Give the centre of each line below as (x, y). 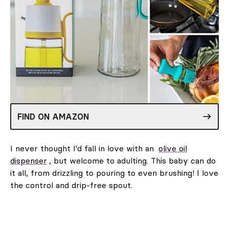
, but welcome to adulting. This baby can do (132, 160)
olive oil (173, 148)
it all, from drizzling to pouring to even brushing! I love (114, 173)
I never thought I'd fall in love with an (83, 148)
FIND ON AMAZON (53, 116)
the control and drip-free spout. (71, 185)
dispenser (29, 160)
